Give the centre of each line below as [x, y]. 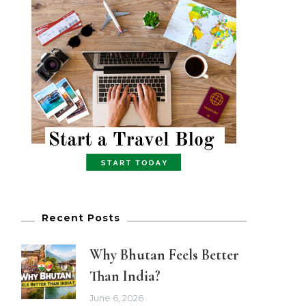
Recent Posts [81, 218]
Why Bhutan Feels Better [164, 254]
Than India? [125, 276]
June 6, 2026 [116, 298]
